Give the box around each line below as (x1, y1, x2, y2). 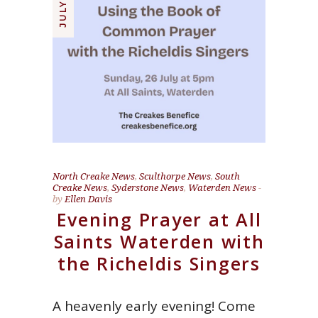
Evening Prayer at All (56, 207, 262, 232)
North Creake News (53, 170, 135, 183)
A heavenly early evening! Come (53, 297, 256, 316)
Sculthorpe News (139, 170, 211, 183)
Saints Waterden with (53, 229, 265, 254)
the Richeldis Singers (57, 251, 261, 276)
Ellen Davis (65, 192, 112, 206)
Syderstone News (111, 181, 184, 194)
